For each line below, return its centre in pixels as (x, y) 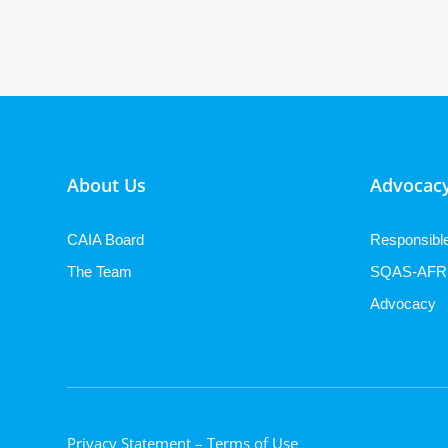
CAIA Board (106, 239)
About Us (107, 184)
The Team (100, 271)
